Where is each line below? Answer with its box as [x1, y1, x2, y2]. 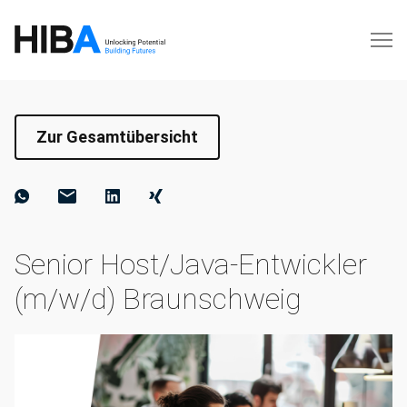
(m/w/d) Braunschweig [15, 282, 302, 316]
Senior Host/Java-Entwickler [15, 247, 367, 282]
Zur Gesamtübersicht [36, 127, 198, 146]
